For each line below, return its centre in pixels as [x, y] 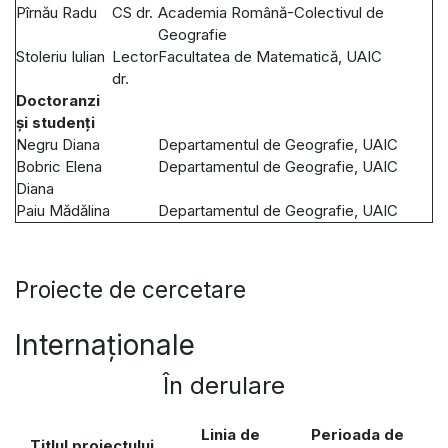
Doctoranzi [58, 100]
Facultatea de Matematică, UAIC [270, 56]
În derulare [224, 386]
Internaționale [105, 344]
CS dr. [132, 12]
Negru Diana [58, 144]
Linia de [230, 434]
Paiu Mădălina [63, 210]
